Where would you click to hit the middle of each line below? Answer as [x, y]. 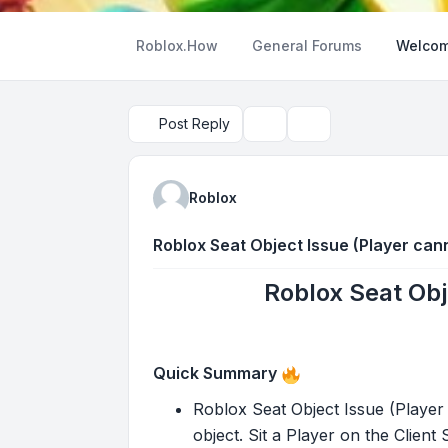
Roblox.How [177, 45]
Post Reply [194, 123]
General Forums [307, 45]
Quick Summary [215, 373]
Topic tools [292, 132]
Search [322, 132]
